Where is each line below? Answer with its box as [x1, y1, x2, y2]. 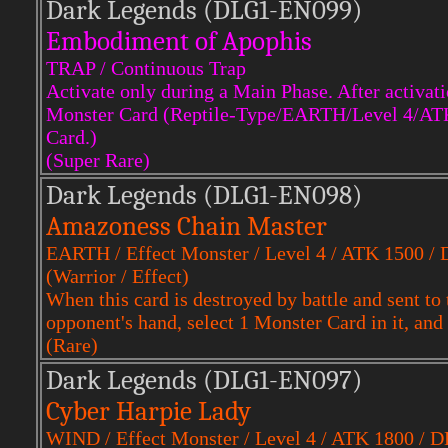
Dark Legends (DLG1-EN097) [46, 365, 362, 396]
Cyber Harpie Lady [46, 396, 251, 427]
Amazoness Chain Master [46, 211, 327, 242]
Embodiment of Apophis [46, 26, 312, 57]
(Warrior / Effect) [46, 265, 189, 287]
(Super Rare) [46, 149, 150, 171]
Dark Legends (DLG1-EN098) [46, 180, 362, 211]
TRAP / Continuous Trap [46, 57, 246, 79]
